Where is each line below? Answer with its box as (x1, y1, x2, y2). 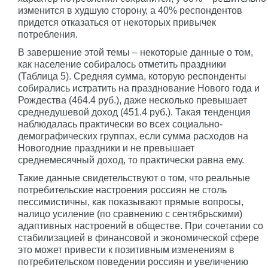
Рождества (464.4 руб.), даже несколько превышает (18, 95, 247, 105)
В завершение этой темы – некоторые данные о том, (18, 47, 253, 57)
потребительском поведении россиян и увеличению (18, 257, 248, 267)
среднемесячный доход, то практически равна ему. (18, 155, 244, 165)
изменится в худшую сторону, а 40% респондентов (18, 5, 242, 16)
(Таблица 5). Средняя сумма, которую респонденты (18, 71, 246, 81)
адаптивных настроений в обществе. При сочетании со (18, 221, 263, 231)
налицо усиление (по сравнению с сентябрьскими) (18, 209, 242, 219)
